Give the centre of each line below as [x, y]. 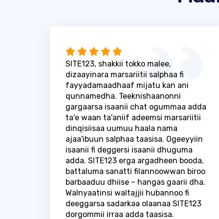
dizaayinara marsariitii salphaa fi [125, 74]
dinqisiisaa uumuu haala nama [121, 128]
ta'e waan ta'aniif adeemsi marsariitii [133, 117]
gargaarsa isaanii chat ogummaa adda [136, 107]
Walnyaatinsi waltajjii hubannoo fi [127, 193]
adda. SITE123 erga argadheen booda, [135, 160]
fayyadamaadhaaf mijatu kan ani [127, 85]
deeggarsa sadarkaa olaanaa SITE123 [133, 203]
